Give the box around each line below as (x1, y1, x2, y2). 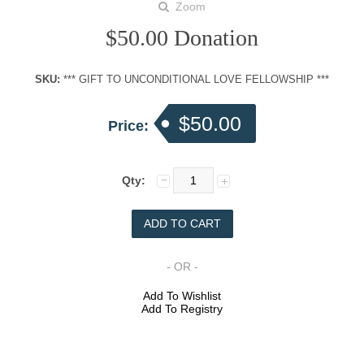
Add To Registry (141, 302, 223, 316)
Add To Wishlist (143, 289, 221, 303)
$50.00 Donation (106, 25, 258, 51)
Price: (108, 118, 153, 135)
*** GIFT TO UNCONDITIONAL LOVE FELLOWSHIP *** (60, 73, 329, 86)
